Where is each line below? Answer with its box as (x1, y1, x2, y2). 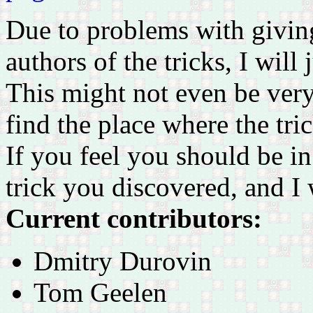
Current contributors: (6, 203, 262, 233)
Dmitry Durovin (34, 245, 212, 276)
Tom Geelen (34, 277, 167, 307)
